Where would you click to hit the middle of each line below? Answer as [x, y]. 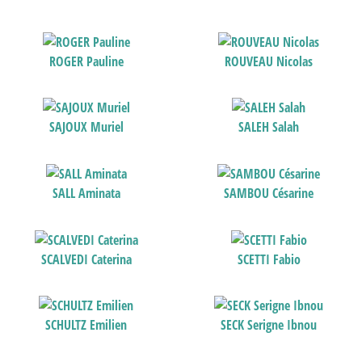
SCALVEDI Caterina [86, 259]
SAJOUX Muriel [86, 127]
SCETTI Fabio [269, 259]
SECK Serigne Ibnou [269, 325]
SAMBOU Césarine [269, 194]
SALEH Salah [269, 127]
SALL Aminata [86, 194]
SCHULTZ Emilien [86, 325]
